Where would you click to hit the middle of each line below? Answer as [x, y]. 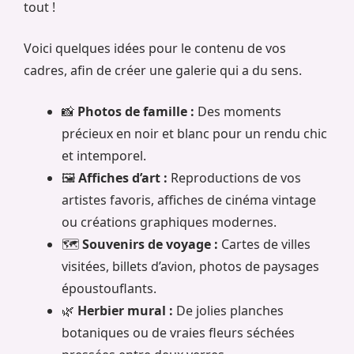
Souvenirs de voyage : [150, 245]
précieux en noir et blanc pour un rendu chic [194, 134]
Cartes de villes [264, 245]
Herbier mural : [125, 311]
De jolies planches [228, 311]
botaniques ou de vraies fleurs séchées [178, 333]
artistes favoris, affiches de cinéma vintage [189, 200]
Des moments [238, 112]
